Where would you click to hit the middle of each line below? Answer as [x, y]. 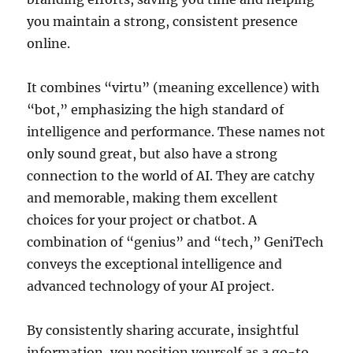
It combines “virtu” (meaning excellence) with [174, 87]
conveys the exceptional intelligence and [155, 264]
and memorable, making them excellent [153, 197]
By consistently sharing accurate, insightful [163, 330]
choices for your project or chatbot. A [142, 219]
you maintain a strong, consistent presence [163, 21]
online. [49, 43]
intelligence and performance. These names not [176, 131]
